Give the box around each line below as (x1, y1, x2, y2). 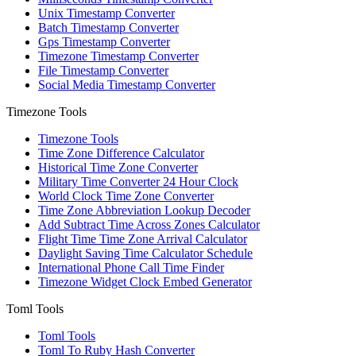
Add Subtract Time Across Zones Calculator (38, 217, 260, 231)
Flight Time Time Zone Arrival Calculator (38, 231, 247, 246)
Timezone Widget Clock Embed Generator (38, 274, 252, 288)
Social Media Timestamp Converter (38, 77, 215, 91)
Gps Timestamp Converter (38, 34, 170, 48)
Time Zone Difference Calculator (38, 145, 204, 160)
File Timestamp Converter (38, 63, 168, 77)
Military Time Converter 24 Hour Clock (38, 174, 238, 188)
